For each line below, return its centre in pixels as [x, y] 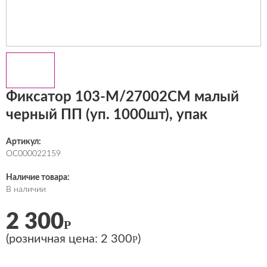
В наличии [26, 190]
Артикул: [24, 142]
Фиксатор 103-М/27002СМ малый [122, 97]
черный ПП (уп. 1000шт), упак [107, 115]
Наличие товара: [38, 178]
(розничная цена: [53, 239]
